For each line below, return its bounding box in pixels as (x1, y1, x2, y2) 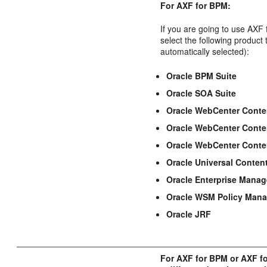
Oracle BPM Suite (166, 69, 237, 82)
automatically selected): (160, 45, 250, 57)
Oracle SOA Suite (166, 86, 237, 99)
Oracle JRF (166, 207, 212, 220)
